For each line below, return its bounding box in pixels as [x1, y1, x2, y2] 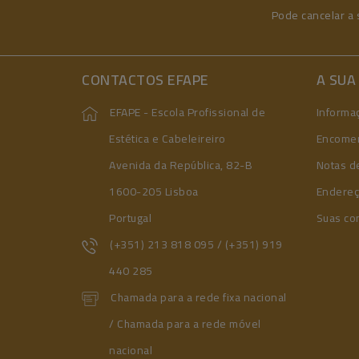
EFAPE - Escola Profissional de [110, 102, 265, 123]
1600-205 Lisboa [109, 181, 199, 202]
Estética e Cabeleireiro [109, 128, 226, 149]
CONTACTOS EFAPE [82, 67, 209, 93]
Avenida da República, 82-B [109, 155, 252, 175]
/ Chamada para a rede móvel [109, 313, 261, 334]
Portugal [109, 208, 151, 228]
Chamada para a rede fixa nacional [111, 287, 287, 308]
